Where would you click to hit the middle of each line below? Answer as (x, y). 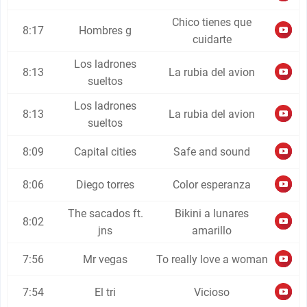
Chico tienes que (212, 22)
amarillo (212, 231)
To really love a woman (212, 259)
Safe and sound (212, 152)
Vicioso (212, 292)
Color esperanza (212, 185)
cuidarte (212, 39)
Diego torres (106, 185)
